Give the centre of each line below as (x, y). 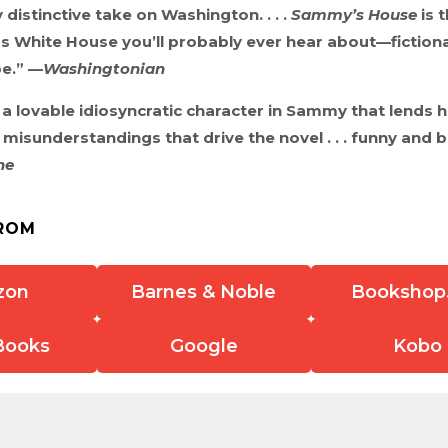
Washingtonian (104, 68)
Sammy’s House (354, 14)
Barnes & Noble (204, 291)
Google (203, 345)
